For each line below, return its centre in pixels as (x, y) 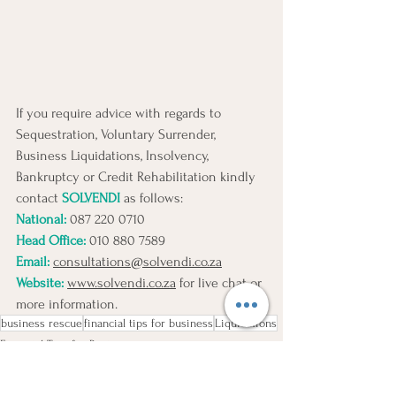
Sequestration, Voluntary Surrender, (118, 134)
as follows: (152, 198)
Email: (33, 261)
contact (39, 198)
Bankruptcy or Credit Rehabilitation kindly (137, 176)
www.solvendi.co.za (122, 282)
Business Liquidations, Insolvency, (114, 155)
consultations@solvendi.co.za (137, 261)
